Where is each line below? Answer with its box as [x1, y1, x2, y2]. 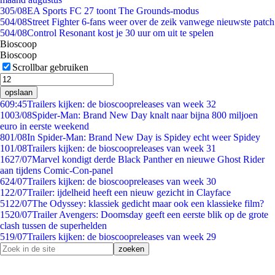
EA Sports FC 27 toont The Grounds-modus [27, 6, 199, 16]
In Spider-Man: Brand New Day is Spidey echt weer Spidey [27, 132, 260, 142]
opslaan [5, 88, 33, 97]
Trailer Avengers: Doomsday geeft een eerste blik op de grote [32, 209, 268, 220]
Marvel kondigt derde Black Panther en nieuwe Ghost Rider [32, 154, 265, 165]
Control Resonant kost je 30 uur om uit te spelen [27, 28, 214, 38]
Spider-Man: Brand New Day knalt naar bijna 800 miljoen [32, 110, 258, 120]
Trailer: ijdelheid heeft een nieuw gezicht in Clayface [27, 187, 231, 198]
